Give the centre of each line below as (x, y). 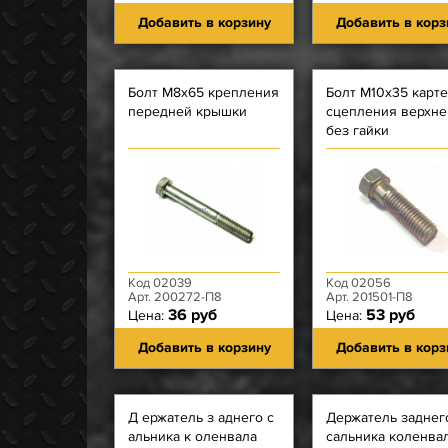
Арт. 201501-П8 (369, 297)
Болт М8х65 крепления (203, 92)
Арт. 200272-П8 (175, 297)
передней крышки (187, 111)
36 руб (192, 315)
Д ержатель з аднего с (201, 417)
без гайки (357, 130)
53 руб (390, 315)
